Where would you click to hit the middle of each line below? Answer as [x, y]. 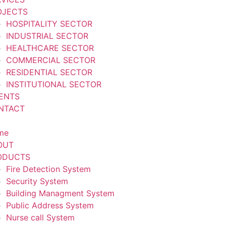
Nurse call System [40, 217]
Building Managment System [60, 193]
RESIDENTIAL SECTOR [49, 72]
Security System [37, 181]
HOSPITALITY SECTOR [49, 24]
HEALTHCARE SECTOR [50, 48]
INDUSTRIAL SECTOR [47, 36]
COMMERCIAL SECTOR [50, 60]
